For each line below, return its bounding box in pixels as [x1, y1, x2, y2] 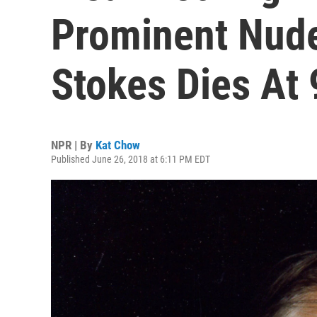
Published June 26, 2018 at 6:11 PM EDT [51, 154, 210, 165]
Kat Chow [96, 138, 140, 152]
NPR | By [51, 138, 96, 152]
